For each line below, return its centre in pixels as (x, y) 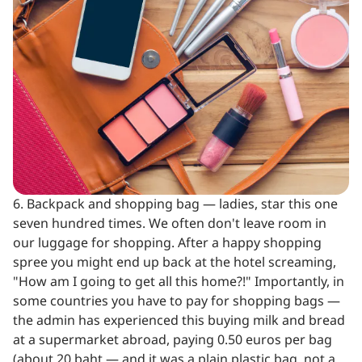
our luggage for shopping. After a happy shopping (167, 243)
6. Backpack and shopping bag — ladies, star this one (175, 204)
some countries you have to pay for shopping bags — (177, 301)
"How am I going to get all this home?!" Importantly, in (179, 282)
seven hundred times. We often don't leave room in (170, 223)
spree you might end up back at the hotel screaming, (175, 262)
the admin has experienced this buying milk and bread (179, 320)
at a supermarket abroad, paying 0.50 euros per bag (173, 340)
